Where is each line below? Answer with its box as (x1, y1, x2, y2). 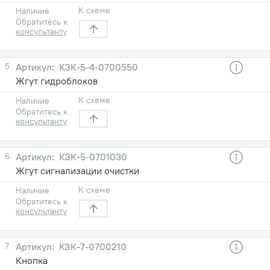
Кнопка (16, 254, 48, 266)
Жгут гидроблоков (16, 74, 98, 87)
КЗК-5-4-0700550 (57, 60, 138, 73)
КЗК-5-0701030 (57, 150, 127, 163)
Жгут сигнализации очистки (16, 164, 139, 177)
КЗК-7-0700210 (57, 240, 127, 253)
